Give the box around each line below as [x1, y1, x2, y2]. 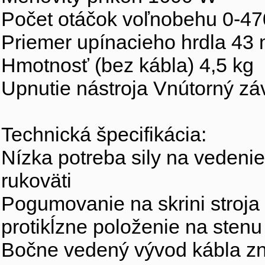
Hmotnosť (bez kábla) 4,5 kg [1, 54, 254, 76]
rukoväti [1, 169, 72, 192]
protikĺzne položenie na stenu [1, 215, 262, 238]
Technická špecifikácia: [1, 123, 206, 146]
